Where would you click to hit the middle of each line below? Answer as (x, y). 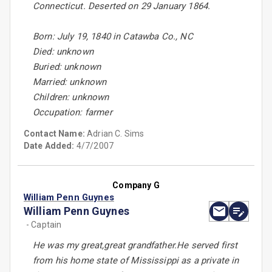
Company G (136, 185)
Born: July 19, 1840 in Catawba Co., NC (113, 37)
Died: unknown (63, 52)
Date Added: (49, 146)
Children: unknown (71, 97)
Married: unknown (70, 82)
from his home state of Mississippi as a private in (136, 261)
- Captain (44, 225)
